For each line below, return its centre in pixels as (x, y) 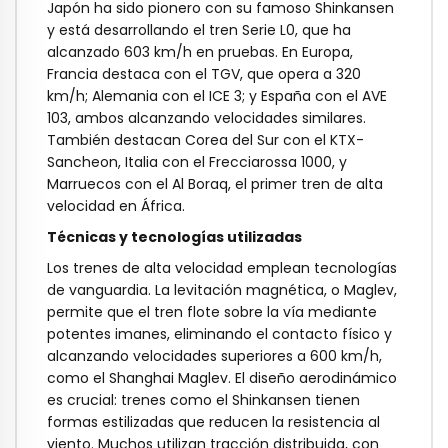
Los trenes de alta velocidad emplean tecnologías (222, 267)
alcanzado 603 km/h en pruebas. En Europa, (200, 52)
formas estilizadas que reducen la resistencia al (213, 421)
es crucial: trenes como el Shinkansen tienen (203, 399)
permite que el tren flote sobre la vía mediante (212, 311)
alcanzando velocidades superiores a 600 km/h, (214, 355)
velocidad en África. (116, 206)
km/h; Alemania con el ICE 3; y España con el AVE (217, 96)
